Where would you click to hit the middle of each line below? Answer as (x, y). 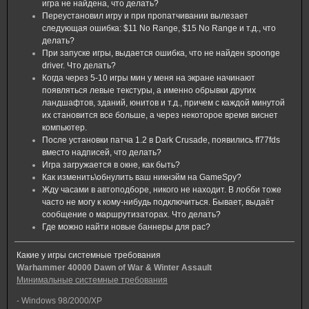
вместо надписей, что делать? (102, 152)
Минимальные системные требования (92, 280)
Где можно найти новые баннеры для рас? (126, 227)
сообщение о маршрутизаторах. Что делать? (131, 215)
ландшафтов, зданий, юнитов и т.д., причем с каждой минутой (163, 103)
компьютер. (64, 128)
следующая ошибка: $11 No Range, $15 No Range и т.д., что (159, 28)
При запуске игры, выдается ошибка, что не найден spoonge (161, 53)
